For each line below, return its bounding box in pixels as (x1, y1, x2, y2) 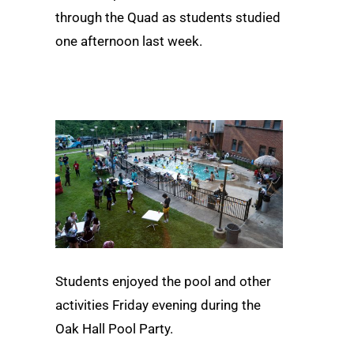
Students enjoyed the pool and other (55, 273, 271, 289)
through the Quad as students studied (55, 9, 281, 26)
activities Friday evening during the (55, 296, 261, 313)
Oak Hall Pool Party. (55, 320, 173, 337)
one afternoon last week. (55, 33, 202, 50)
